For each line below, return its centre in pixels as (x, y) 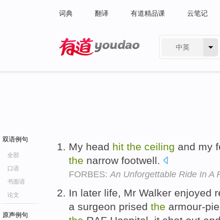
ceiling (160, 147)
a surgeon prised (110, 206)
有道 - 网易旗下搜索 (90, 62)
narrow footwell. (123, 160)
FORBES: (89, 174)
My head (91, 147)
